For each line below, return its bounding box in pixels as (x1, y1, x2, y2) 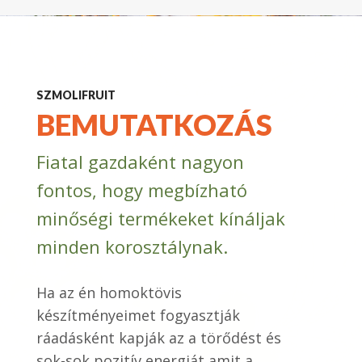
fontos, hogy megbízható (36, 177, 247, 202)
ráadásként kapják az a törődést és (36, 327, 281, 347)
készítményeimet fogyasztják (36, 305, 240, 325)
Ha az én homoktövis (36, 282, 182, 302)
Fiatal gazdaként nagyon (36, 149, 244, 174)
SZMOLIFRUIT (36, 88, 116, 103)
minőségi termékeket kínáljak (36, 205, 285, 230)
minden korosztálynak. (36, 234, 228, 259)
